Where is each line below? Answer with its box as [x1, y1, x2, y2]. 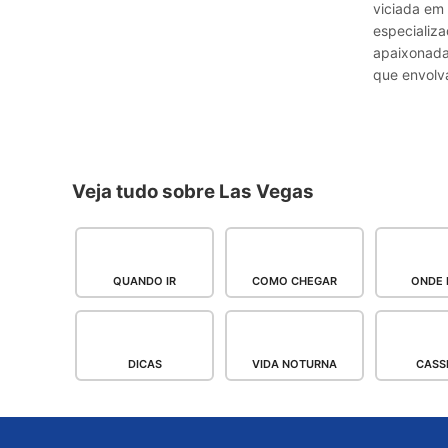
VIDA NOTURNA [252, 357, 338, 372]
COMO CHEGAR [252, 274, 338, 289]
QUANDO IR [113, 274, 177, 289]
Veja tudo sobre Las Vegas [72, 180, 314, 204]
